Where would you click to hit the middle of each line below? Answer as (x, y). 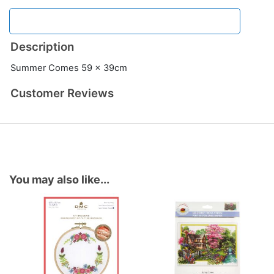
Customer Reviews (62, 93)
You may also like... (59, 180)
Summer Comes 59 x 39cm (69, 68)
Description (42, 47)
